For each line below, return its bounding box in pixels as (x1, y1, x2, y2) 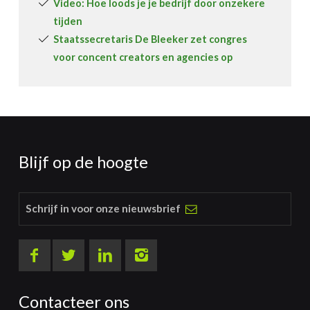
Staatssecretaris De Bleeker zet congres (53, 33, 248, 46)
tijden (53, 15, 83, 28)
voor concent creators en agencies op (53, 51, 233, 64)
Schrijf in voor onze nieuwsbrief (26, 202, 181, 215)
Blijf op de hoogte (18, 152, 148, 172)
